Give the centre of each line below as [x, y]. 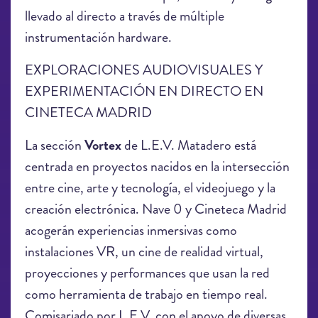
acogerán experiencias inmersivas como [131, 230]
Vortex [103, 145]
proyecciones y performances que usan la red [147, 273]
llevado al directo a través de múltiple [125, 16]
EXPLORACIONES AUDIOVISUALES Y [144, 70]
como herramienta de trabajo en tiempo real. [146, 294]
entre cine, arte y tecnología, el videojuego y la [150, 188]
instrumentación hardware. [98, 37]
